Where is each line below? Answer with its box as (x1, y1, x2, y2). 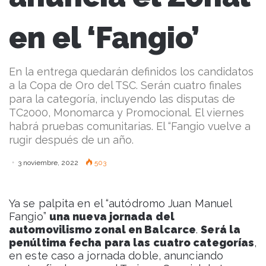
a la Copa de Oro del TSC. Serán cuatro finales (9, 79, 242, 92)
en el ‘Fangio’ (9, 20, 199, 56)
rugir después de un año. (9, 134, 134, 147)
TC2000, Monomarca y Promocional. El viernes (9, 106, 244, 119)
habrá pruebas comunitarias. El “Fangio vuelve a (9, 120, 251, 133)
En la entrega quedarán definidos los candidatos (9, 65, 254, 78)
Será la (201, 223, 241, 236)
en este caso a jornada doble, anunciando (9, 249, 224, 262)
